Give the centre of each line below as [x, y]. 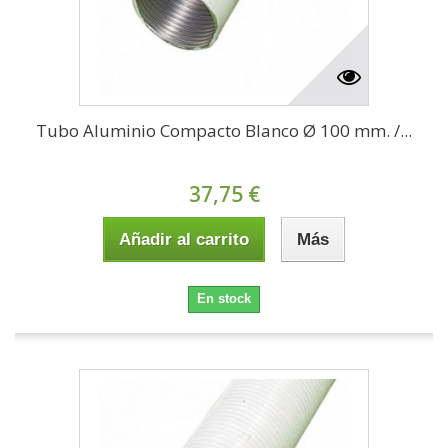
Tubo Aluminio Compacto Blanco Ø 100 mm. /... [224, 131]
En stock [224, 299]
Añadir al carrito [184, 240]
